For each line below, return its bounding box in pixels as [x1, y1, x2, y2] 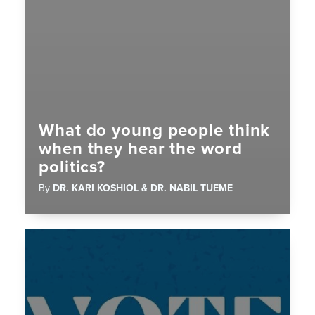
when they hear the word [39, 139, 243, 160]
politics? [39, 157, 106, 178]
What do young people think [39, 120, 271, 141]
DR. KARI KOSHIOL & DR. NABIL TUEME [53, 182, 233, 195]
